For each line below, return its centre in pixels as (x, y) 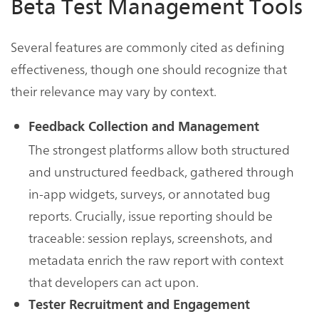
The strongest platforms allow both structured (159, 150)
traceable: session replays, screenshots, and (151, 238)
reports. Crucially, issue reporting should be (151, 216)
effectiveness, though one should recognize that (149, 69)
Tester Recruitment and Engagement (139, 305)
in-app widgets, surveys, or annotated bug (150, 194)
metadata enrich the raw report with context (156, 260)
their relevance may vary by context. (114, 91)
